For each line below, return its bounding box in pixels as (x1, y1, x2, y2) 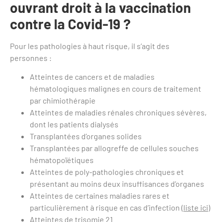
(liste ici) (181, 203, 210, 213)
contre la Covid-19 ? (10, 15, 131, 32)
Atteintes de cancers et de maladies (30, 72, 155, 82)
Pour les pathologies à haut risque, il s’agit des (10, 41, 169, 51)
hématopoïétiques (30, 155, 94, 165)
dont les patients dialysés (30, 119, 118, 129)
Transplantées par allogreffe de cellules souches (30, 143, 199, 153)
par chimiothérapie (30, 96, 96, 106)
